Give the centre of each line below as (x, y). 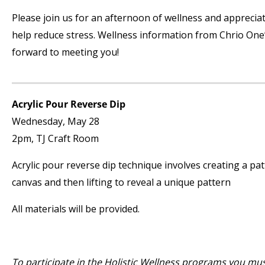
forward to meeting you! (65, 52)
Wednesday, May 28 (56, 121)
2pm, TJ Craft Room (55, 138)
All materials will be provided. (76, 209)
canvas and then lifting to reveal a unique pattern (121, 182)
